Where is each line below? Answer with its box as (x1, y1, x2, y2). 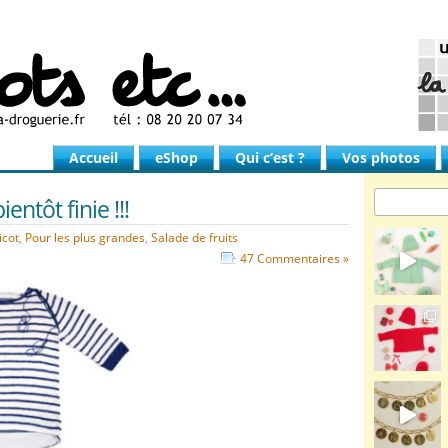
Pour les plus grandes (25, 230, 145, 245)
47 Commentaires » (240, 251, 349, 266)
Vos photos (342, 148, 420, 167)
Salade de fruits (151, 230, 238, 245)
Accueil (69, 148, 118, 167)
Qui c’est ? (235, 148, 305, 167)
